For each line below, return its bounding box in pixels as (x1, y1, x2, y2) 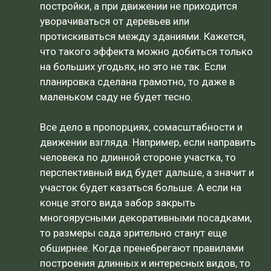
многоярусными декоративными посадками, (40, 211, 252, 224)
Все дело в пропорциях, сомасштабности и (40, 120, 243, 133)
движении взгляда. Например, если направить (40, 135, 256, 148)
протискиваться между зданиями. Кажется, (40, 30, 246, 42)
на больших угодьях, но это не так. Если (40, 60, 226, 73)
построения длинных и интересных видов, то (40, 256, 250, 269)
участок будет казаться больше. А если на (40, 181, 241, 194)
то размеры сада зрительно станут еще (40, 226, 227, 239)
